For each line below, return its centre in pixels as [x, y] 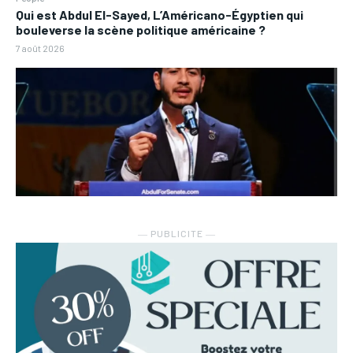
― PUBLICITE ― [176, 234]
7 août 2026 [40, 48]
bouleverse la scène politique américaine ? [141, 29]
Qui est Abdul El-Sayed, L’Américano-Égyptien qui [160, 14]
